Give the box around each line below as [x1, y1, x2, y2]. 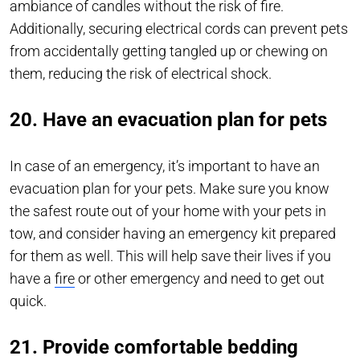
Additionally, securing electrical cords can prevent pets [10, 20, 348, 38]
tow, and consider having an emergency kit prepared [10, 225, 336, 243]
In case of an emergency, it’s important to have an [10, 157, 320, 175]
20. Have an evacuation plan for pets [10, 108, 327, 132]
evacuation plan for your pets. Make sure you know [10, 180, 329, 198]
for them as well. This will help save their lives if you [10, 247, 331, 265]
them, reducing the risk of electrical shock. [10, 65, 275, 83]
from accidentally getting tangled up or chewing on [10, 43, 328, 60]
